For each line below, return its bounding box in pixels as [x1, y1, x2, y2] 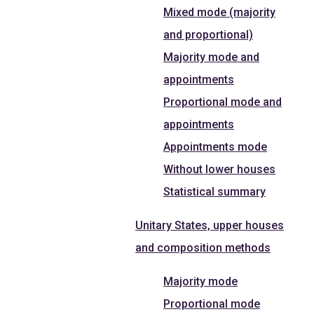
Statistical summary [163, 184, 266, 198]
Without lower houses [163, 162, 275, 176]
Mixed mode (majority [163, 5, 275, 19]
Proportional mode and [163, 95, 282, 109]
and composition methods [135, 240, 271, 254]
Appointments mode [163, 139, 267, 153]
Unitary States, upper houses [135, 218, 284, 232]
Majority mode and [163, 50, 259, 64]
